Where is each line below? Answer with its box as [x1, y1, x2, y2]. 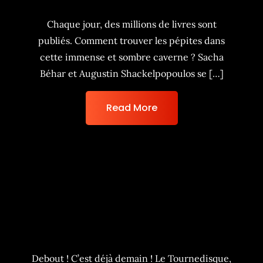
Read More [106, 101, 157, 114]
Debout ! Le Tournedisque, [46, 190, 217, 208]
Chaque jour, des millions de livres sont [46, 18, 217, 30]
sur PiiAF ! [100, 224, 163, 242]
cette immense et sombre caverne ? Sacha [39, 51, 224, 63]
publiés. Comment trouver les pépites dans [38, 35, 225, 46]
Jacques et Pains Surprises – [38, 207, 225, 225]
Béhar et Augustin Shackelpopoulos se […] [39, 68, 224, 79]
